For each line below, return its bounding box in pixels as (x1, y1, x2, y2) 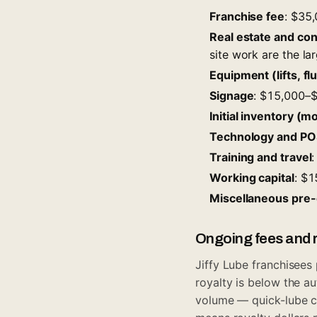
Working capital (209, 170, 294, 185)
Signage (209, 88, 254, 103)
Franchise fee (209, 8, 284, 23)
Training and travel (209, 149, 312, 164)
